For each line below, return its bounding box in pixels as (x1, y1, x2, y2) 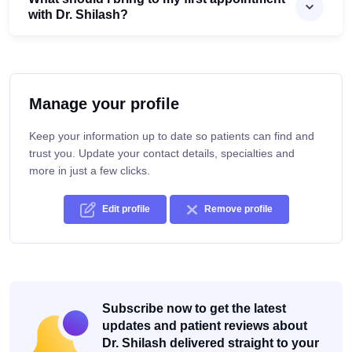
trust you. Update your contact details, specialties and (29, 147, 295, 160)
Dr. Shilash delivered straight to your (102, 336, 319, 350)
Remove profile (203, 203, 273, 215)
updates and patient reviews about (102, 319, 307, 333)
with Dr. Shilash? (28, 8, 128, 22)
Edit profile (101, 203, 150, 215)
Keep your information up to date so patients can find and (29, 130, 314, 143)
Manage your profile (29, 95, 179, 113)
